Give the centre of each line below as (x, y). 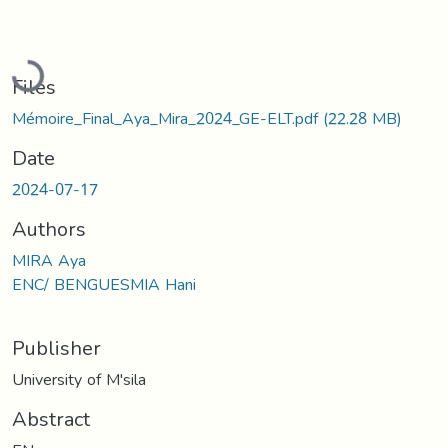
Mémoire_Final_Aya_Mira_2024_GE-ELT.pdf (167, 118)
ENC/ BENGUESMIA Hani (104, 284)
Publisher (56, 347)
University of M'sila (79, 379)
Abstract (51, 418)
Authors (49, 228)
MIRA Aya (49, 260)
